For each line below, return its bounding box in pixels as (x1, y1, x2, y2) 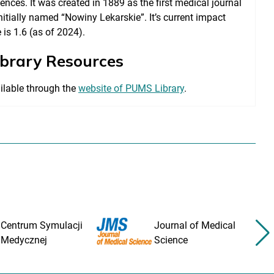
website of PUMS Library (78, 82, 184, 94)
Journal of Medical (154, 219, 236, 231)
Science (154, 234, 188, 246)
